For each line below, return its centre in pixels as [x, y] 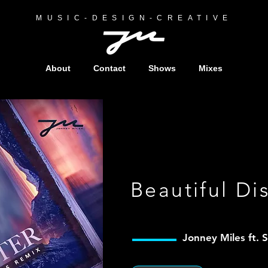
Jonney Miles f [217, 237]
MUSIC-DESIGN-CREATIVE [134, 18]
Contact [109, 68]
